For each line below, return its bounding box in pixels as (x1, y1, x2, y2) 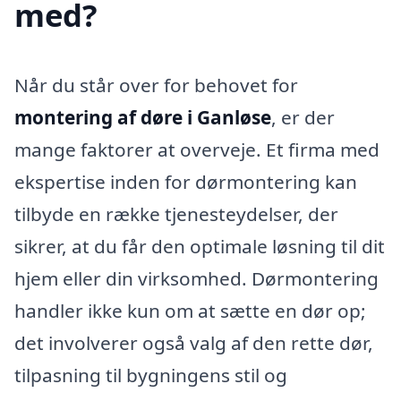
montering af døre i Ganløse (14, 104, 271, 130)
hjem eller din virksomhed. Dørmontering (14, 265, 379, 291)
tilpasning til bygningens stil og (14, 362, 287, 388)
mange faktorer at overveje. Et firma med (14, 136, 380, 162)
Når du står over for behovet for (14, 72, 298, 98)
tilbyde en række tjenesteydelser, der (14, 200, 338, 226)
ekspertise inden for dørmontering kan (14, 168, 357, 194)
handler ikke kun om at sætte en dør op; (14, 297, 366, 323)
